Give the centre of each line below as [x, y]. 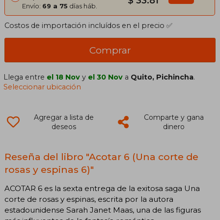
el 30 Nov [106, 77]
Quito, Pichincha [162, 77]
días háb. [82, 6]
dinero [174, 126]
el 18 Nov [64, 77]
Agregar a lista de [64, 117]
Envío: [32, 6]
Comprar [110, 50]
